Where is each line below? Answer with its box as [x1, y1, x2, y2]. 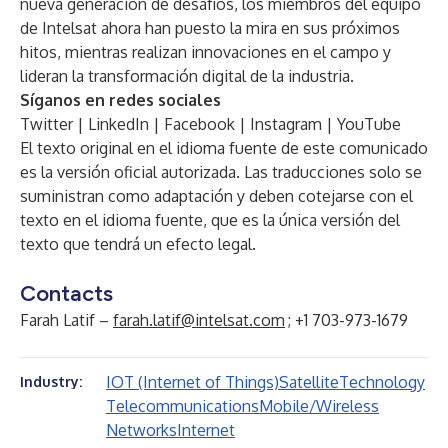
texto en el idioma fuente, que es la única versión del [20, 210, 400, 230]
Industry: [20, 373, 82, 390]
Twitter [20, 114, 73, 134]
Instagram [250, 114, 322, 134]
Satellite [279, 372, 339, 392]
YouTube [337, 114, 401, 134]
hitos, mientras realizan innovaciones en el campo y [20, 42, 391, 62]
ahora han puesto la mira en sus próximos [97, 18, 400, 38]
